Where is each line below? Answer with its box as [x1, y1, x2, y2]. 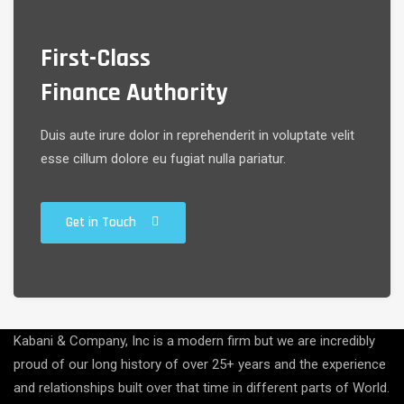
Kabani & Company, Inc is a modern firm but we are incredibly [14, 333, 375, 349]
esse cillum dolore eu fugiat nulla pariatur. [41, 151, 286, 167]
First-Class [41, 42, 151, 75]
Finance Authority [41, 77, 227, 109]
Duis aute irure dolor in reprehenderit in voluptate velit [41, 127, 354, 143]
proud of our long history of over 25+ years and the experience [14, 356, 386, 372]
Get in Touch [66, 214, 136, 231]
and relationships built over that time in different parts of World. [14, 380, 390, 396]
